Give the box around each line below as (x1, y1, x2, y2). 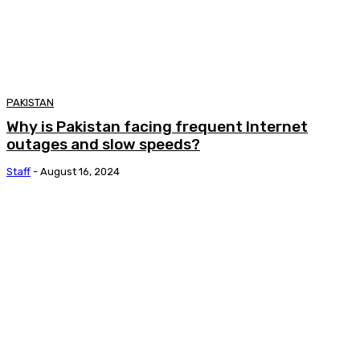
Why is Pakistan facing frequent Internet (6, 117, 308, 136)
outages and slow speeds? (6, 134, 200, 153)
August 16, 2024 (40, 165, 120, 178)
